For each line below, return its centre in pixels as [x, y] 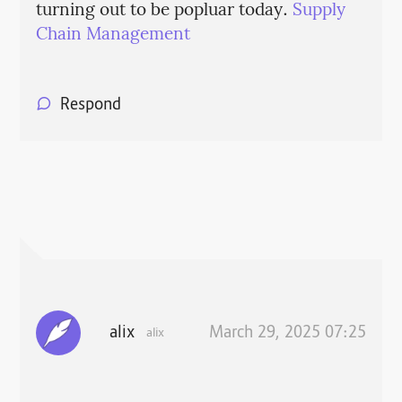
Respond [90, 106]
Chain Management [113, 35]
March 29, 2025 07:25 [288, 333]
